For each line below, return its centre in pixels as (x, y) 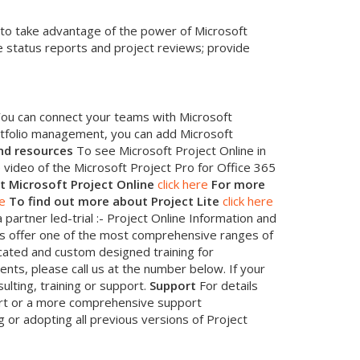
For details (227, 285)
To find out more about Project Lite (114, 200)
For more (238, 184)
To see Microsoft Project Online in (170, 150)
